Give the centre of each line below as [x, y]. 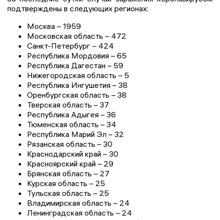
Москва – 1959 [54, 26]
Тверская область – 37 [68, 105]
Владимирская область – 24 [78, 203]
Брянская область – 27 [68, 174]
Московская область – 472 [77, 36]
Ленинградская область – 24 [80, 213]
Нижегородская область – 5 [78, 75]
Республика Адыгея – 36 [71, 115]
